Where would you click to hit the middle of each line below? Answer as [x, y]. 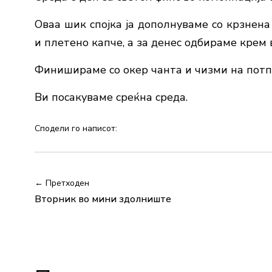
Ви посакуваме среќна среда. [111, 97]
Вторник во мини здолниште [103, 199]
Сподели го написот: [76, 129]
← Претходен [62, 183]
